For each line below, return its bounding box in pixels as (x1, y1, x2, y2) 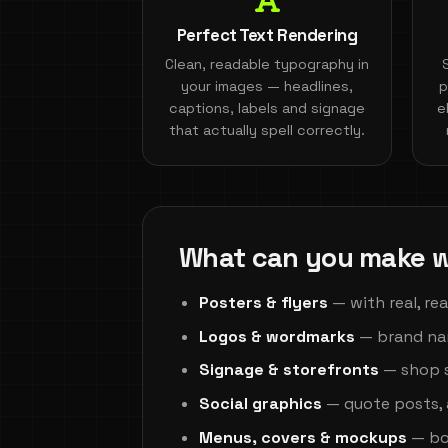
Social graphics (199, 392, 322, 414)
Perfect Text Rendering (176, 23, 358, 46)
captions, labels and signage (169, 98, 365, 117)
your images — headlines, (181, 76, 353, 95)
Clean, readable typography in (165, 54, 369, 73)
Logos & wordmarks (199, 325, 355, 347)
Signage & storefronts (199, 359, 379, 381)
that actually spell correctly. (169, 120, 365, 139)
